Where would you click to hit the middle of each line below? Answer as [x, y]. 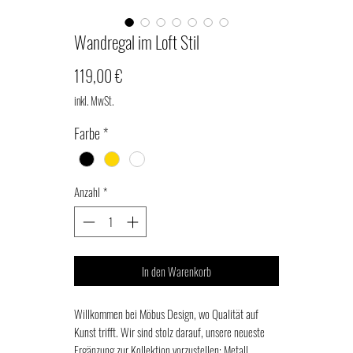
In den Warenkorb [176, 271]
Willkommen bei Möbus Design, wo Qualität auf [166, 313]
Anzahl [87, 192]
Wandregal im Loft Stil [137, 41]
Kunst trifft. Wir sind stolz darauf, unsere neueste [169, 331]
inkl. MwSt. [94, 100]
